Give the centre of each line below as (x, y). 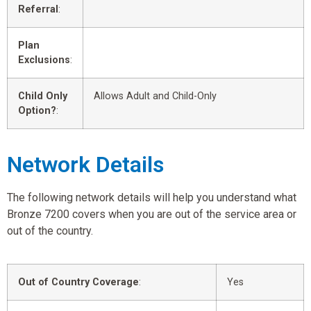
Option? (37, 111)
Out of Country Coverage (78, 282)
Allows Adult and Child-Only (155, 96)
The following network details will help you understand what (152, 198)
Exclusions (44, 60)
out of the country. (50, 231)
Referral (38, 10)
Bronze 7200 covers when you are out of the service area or (152, 215)
